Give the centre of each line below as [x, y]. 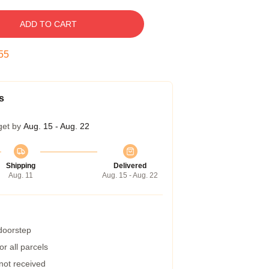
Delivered [130, 166]
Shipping [21, 166]
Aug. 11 [21, 175]
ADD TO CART [48, 24]
